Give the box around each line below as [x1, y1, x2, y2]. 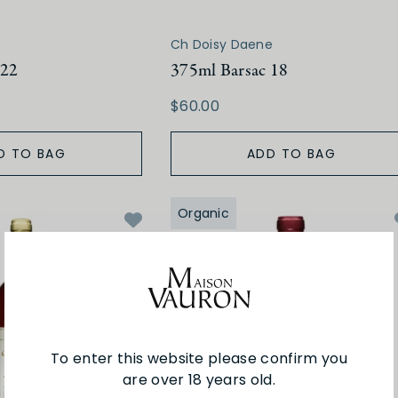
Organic [178, 204, 229, 223]
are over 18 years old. [122, 369, 276, 390]
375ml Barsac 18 [171, 59, 289, 84]
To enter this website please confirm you [51, 347, 347, 369]
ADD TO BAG [247, 145, 336, 163]
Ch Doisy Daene [171, 36, 273, 54]
